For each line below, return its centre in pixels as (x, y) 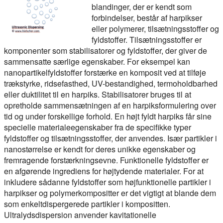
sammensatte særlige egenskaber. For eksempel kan (97, 61)
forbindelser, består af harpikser (147, 18)
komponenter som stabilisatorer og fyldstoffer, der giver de (106, 51)
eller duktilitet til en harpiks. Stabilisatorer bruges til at (98, 94)
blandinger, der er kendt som (142, 7)
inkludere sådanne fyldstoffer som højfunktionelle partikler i (108, 182)
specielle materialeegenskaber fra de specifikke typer (98, 127)
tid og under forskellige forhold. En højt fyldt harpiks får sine (108, 116)
